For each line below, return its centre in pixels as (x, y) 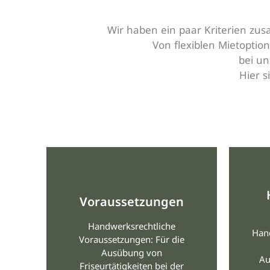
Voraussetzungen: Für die (131, 240)
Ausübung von (131, 253)
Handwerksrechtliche (131, 226)
